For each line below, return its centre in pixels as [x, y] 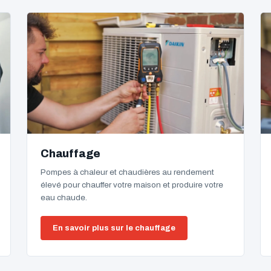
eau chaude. [64, 198]
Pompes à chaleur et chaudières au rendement [127, 172]
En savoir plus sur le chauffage [114, 228]
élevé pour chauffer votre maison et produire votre [132, 185]
